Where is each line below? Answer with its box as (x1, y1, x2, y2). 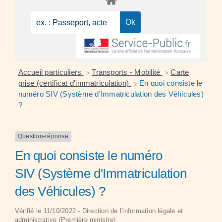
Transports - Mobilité (92, 68, 163, 77)
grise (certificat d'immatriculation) (18, 79, 131, 88)
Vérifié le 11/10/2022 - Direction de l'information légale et (15, 207, 183, 215)
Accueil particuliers (18, 68, 84, 77)
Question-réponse (18, 133, 68, 140)
